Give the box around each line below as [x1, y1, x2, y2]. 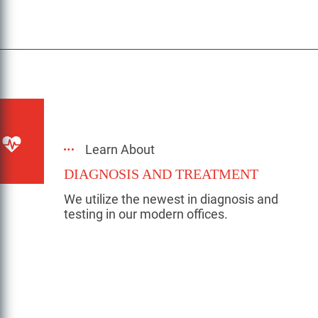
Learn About [85, 142, 155, 157]
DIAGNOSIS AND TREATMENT [64, 166, 258, 182]
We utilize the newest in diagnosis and [64, 192, 278, 207]
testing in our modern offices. [64, 207, 228, 221]
